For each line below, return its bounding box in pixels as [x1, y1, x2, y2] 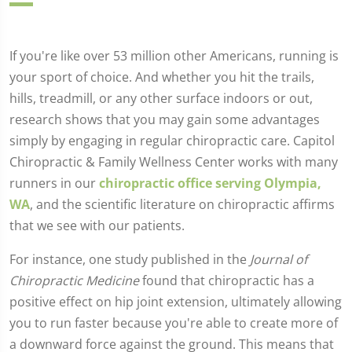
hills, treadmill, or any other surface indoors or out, [9, 90, 313, 107]
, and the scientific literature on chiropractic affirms [30, 196, 335, 213]
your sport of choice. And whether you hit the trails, [9, 68, 314, 86]
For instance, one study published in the [9, 251, 250, 268]
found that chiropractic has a [139, 272, 314, 289]
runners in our [9, 174, 99, 192]
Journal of [250, 251, 307, 268]
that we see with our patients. [9, 217, 185, 234]
